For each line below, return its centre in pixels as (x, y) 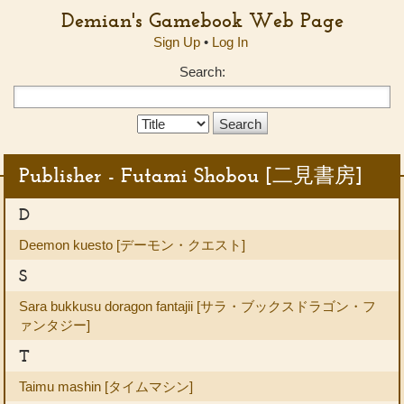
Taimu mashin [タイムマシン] (106, 386)
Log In (230, 42)
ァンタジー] (55, 325)
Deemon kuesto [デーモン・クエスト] (132, 245)
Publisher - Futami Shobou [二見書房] (191, 175)
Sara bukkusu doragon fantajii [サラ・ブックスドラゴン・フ (197, 306)
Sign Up (176, 42)
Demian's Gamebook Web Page (202, 20)
